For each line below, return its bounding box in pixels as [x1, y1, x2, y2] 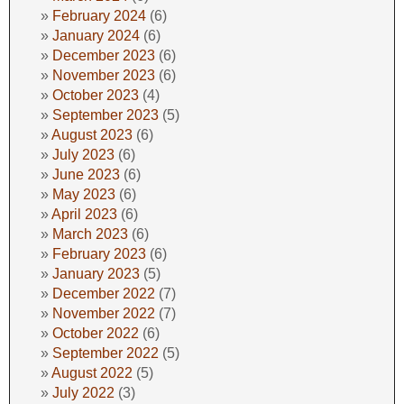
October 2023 [52, 87, 139, 103]
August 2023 [51, 126, 133, 142]
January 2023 [52, 265, 140, 281]
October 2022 [52, 325, 139, 341]
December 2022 [52, 285, 155, 301]
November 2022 [52, 305, 155, 321]
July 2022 [52, 384, 115, 400]
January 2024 [52, 27, 140, 43]
